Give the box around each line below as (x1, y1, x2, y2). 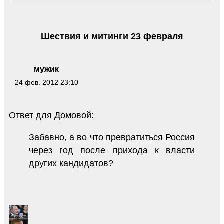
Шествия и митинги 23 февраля (40, 31, 183, 42)
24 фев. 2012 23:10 (14, 78, 78, 87)
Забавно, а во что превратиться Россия (29, 132, 195, 143)
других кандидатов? (29, 158, 113, 169)
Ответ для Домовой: (9, 110, 94, 121)
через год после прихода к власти (29, 145, 195, 156)
